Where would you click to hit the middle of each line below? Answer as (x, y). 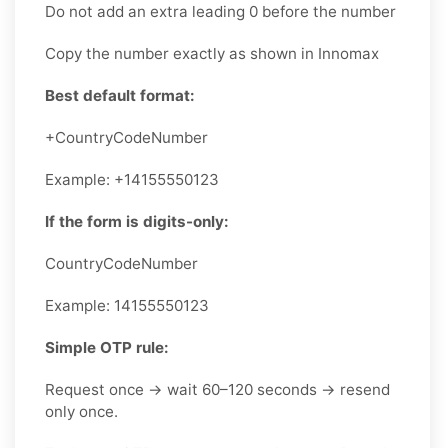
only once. (81, 411)
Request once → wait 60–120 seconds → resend (217, 389)
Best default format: (120, 95)
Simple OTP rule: (107, 347)
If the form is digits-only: (137, 221)
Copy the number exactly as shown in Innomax (212, 53)
